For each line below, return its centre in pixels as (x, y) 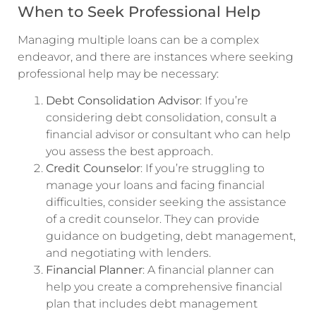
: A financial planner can (208, 269)
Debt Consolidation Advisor (123, 100)
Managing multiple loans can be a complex (138, 39)
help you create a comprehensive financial (164, 286)
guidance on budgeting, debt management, (171, 236)
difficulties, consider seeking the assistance (166, 202)
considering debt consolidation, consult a (161, 117)
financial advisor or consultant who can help (168, 134)
